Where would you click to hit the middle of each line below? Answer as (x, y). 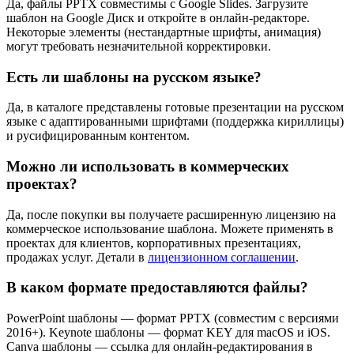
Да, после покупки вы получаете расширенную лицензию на (171, 214)
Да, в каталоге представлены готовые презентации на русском (175, 107)
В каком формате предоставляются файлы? (157, 288)
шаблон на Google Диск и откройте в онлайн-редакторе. (158, 17)
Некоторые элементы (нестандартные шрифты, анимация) (164, 32)
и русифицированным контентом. (98, 136)
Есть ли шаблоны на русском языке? (134, 77)
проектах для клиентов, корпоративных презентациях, (154, 243)
